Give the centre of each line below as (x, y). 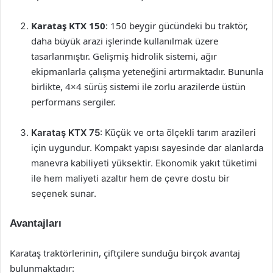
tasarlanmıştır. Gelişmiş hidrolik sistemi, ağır (124, 56)
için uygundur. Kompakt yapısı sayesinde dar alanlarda (147, 148)
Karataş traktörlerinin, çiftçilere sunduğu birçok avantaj (125, 253)
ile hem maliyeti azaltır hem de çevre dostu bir (130, 178)
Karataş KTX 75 (66, 133)
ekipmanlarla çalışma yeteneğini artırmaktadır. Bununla (147, 71)
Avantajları (36, 223)
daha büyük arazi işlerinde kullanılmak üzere (125, 41)
